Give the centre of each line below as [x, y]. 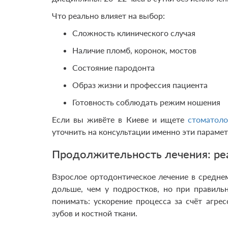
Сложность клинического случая [134, 33]
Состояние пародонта [113, 67]
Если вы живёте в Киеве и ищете [120, 119]
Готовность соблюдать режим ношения [146, 102]
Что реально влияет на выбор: [108, 16]
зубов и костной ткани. [95, 213]
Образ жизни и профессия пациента [140, 85]
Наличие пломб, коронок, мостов [134, 50]
